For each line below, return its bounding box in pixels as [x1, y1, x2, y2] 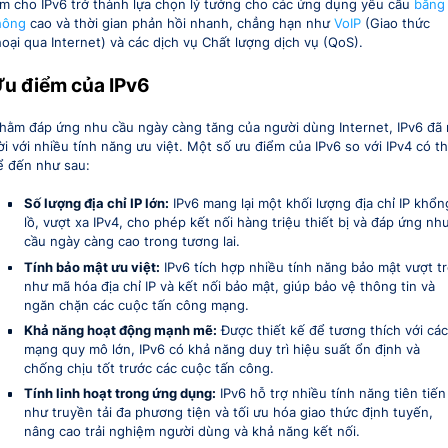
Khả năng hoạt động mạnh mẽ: [23, 322, 217, 338]
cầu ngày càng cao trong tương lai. [23, 234, 240, 250]
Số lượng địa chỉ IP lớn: [23, 196, 169, 212]
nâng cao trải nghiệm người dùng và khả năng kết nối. [23, 424, 360, 440]
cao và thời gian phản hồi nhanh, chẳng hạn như [25, 15, 334, 31]
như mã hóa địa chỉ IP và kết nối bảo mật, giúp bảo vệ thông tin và [23, 278, 435, 294]
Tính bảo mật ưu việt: [23, 259, 160, 275]
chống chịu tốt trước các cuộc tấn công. [23, 360, 274, 376]
